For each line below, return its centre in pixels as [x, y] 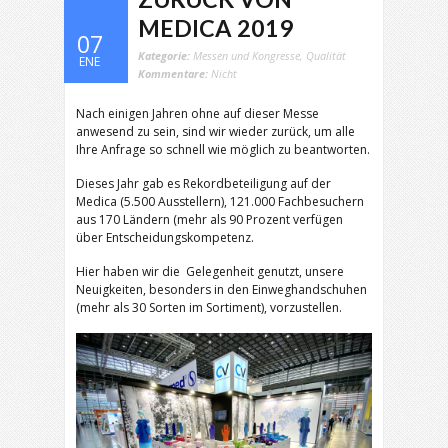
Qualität [326, 55]
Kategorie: [165, 55]
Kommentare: [174, 73]
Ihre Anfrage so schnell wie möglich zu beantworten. [223, 149]
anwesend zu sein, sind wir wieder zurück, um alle [215, 131]
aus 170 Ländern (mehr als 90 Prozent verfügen [209, 219]
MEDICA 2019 [215, 28]
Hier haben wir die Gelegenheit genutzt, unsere [210, 271]
